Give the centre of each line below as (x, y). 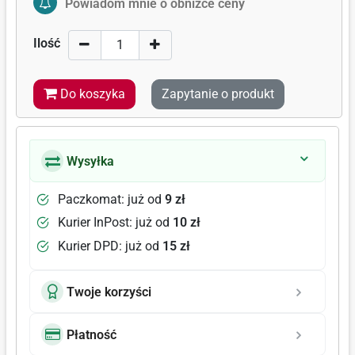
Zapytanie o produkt (218, 94)
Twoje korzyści (109, 292)
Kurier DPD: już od (110, 246)
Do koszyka (92, 94)
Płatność (92, 334)
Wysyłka (90, 161)
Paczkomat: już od (111, 199)
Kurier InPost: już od (115, 223)
